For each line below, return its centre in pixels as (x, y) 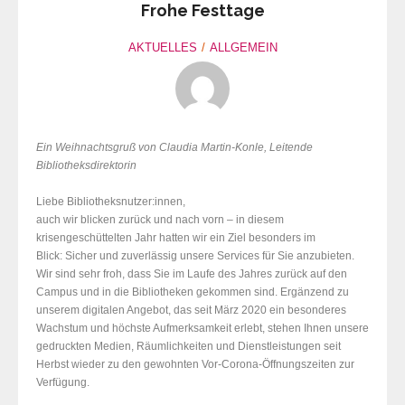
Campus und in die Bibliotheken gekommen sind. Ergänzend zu (193, 292)
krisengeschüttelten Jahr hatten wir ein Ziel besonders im (176, 238)
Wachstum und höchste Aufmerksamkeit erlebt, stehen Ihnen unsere (202, 329)
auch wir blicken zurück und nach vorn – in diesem (160, 220)
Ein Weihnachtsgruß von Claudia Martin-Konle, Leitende (174, 148)
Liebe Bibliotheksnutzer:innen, (111, 202)
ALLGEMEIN (243, 48)
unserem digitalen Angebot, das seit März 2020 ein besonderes (191, 311)
